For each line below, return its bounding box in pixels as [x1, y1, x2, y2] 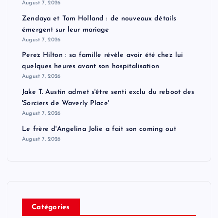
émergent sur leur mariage [22, 26, 109, 34]
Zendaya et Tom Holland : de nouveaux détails [22, 15, 177, 22]
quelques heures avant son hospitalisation [22, 63, 159, 71]
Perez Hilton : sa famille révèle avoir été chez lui [22, 52, 183, 59]
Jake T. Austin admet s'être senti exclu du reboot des [22, 88, 195, 96]
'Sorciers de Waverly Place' [22, 99, 109, 107]
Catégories [32, 203, 70, 211]
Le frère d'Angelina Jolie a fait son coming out [22, 125, 176, 133]
